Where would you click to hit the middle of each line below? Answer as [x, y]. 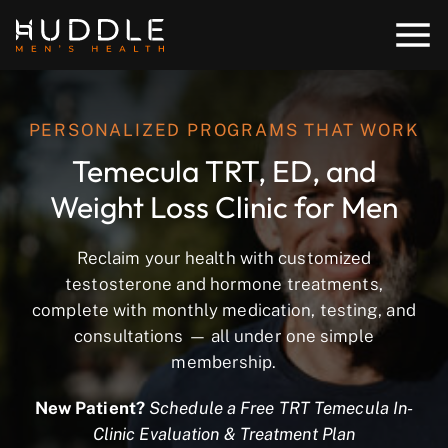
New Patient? [89, 407]
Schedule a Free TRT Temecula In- [281, 407]
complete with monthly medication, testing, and [224, 309]
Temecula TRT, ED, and [224, 170]
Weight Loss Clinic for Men [224, 206]
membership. [224, 361]
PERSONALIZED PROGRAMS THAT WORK [224, 129]
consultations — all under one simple [224, 335]
